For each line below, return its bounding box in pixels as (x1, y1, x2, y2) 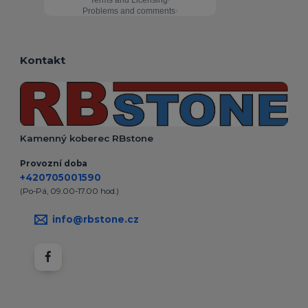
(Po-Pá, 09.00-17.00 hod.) (20, 186, 120, 197)
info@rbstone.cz (52, 214, 139, 225)
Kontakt (20, 53, 66, 67)
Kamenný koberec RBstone (20, 133, 154, 144)
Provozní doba (20, 159, 88, 169)
